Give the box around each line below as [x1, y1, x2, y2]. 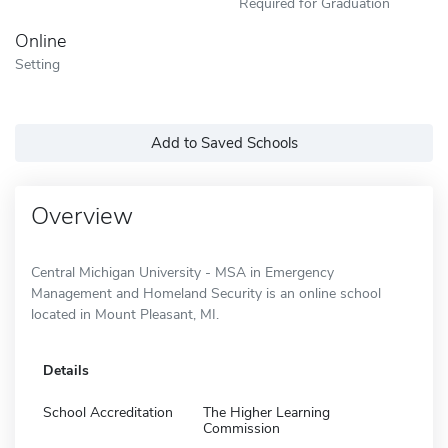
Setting [15, 53, 60, 74]
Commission [203, 418, 280, 438]
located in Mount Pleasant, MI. [31, 304, 219, 324]
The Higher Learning [203, 402, 330, 422]
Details [43, 360, 89, 380]
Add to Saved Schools [150, 132, 298, 153]
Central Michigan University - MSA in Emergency [31, 262, 334, 282]
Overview [31, 199, 133, 232]
